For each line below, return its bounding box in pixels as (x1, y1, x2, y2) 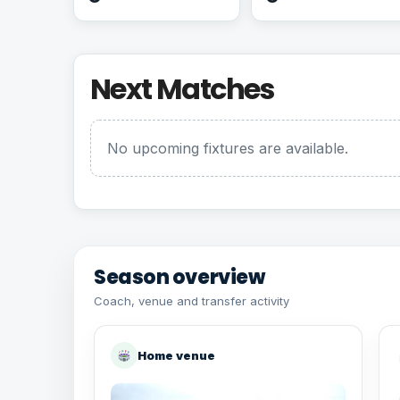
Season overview (94, 263, 265, 291)
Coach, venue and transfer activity (94, 294, 289, 308)
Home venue (137, 348, 215, 362)
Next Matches (90, 69, 274, 109)
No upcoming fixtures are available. (107, 139, 348, 157)
